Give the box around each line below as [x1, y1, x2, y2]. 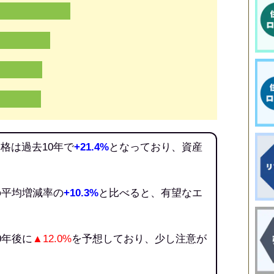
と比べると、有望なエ [98, 187, 202, 199]
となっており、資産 [109, 141, 202, 153]
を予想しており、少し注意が [72, 232, 207, 245]
